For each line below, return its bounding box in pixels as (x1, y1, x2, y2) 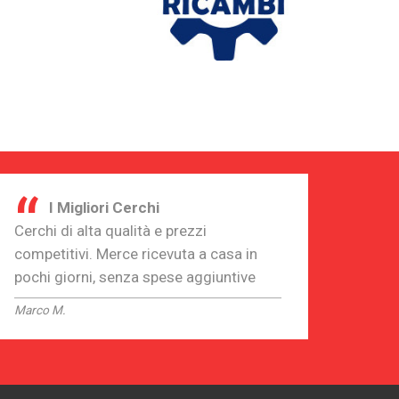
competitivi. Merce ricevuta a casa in (14, 244, 257, 263)
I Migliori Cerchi (49, 198, 159, 216)
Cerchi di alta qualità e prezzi (14, 221, 207, 240)
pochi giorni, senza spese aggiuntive (14, 267, 256, 286)
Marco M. (14, 302, 66, 317)
